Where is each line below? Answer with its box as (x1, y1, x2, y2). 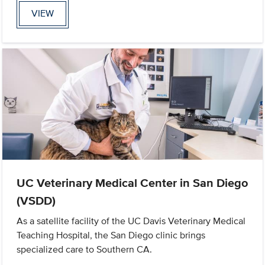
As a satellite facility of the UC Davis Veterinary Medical (17, 214, 246, 228)
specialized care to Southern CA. (17, 242, 153, 256)
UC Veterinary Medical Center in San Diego (17, 173, 248, 192)
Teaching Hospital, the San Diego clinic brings (17, 228, 206, 242)
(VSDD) (17, 191, 56, 209)
